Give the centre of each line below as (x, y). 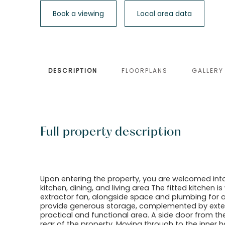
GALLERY (208, 70)
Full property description (111, 133)
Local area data (164, 14)
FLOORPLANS (145, 70)
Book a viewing (78, 14)
